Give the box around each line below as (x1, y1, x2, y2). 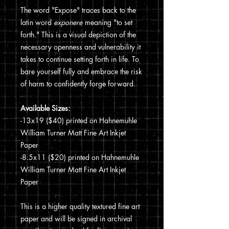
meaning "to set (85, 17, 132, 28)
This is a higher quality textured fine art (20, 201, 140, 212)
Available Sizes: (20, 103, 70, 113)
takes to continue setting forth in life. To (20, 54, 139, 64)
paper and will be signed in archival (20, 214, 132, 224)
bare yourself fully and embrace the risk (20, 66, 142, 77)
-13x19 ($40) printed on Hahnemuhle (20, 116, 137, 126)
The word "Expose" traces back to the (20, 5, 136, 15)
